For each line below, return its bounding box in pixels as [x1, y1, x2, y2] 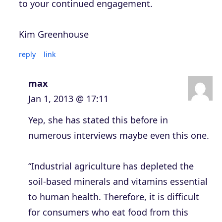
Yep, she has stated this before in [28, 114, 168, 126]
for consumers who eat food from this [28, 206, 188, 219]
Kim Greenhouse [19, 28, 89, 41]
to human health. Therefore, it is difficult [28, 191, 199, 203]
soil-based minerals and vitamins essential [28, 175, 208, 188]
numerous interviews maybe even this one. [28, 129, 209, 142]
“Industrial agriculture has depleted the [28, 160, 194, 172]
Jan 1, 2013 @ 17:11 [28, 93, 109, 105]
